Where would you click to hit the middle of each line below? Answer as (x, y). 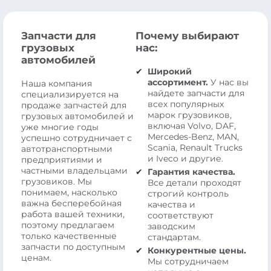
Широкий (170, 71)
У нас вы (228, 82)
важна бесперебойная (71, 203)
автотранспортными (67, 149)
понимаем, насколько (69, 192)
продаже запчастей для (74, 105)
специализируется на (70, 94)
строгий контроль (188, 193)
